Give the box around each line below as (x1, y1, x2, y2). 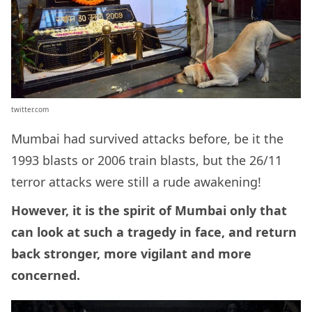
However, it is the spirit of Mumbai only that (11, 202, 287, 219)
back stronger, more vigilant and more (11, 245, 251, 263)
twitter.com (11, 104, 49, 115)
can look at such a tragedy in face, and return (11, 224, 297, 241)
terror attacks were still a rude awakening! (11, 173, 265, 191)
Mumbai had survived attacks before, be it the (11, 130, 283, 148)
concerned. (11, 267, 84, 284)
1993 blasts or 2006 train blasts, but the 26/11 (11, 152, 282, 169)
